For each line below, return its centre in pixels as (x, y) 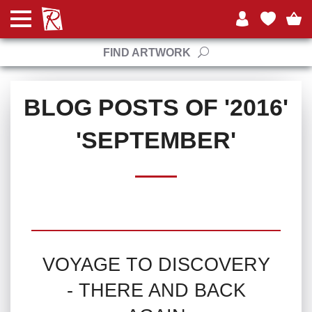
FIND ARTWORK (147, 52)
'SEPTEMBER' (156, 140)
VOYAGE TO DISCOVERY (156, 265)
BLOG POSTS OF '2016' (156, 107)
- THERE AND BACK (156, 290)
